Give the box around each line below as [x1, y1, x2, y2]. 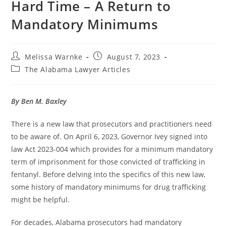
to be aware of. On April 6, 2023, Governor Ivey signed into [11, 132, 208, 142]
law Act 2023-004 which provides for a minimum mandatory [11, 144, 213, 154]
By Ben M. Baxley [11, 96, 67, 106]
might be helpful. [11, 195, 70, 205]
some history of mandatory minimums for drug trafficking [11, 182, 206, 192]
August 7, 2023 [106, 52, 161, 62]
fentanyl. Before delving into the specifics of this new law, [11, 169, 206, 180]
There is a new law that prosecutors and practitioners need [11, 119, 212, 129]
